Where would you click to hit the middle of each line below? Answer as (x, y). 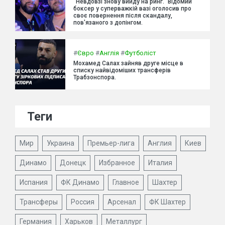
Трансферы (39, 202)
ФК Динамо (80, 182)
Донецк (73, 163)
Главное (126, 182)
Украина (61, 143)
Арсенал (122, 202)
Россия (83, 202)
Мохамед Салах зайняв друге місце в (128, 63)
